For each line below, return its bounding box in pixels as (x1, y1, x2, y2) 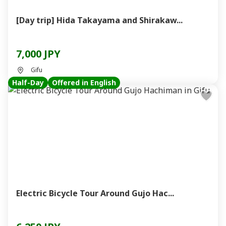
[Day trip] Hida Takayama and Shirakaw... (16, 15, 183, 26)
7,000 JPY (16, 47, 61, 61)
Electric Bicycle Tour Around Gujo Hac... (16, 188, 174, 199)
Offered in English (52, 78, 116, 87)
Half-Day (12, 78, 44, 87)
